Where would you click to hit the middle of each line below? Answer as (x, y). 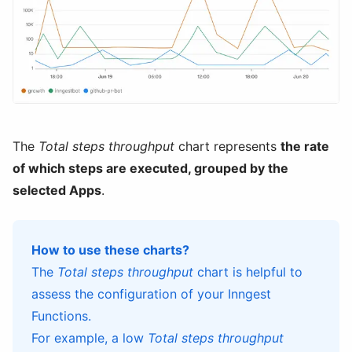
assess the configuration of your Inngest (151, 293)
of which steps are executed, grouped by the (150, 168)
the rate (305, 146)
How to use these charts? (110, 249)
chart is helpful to (248, 271)
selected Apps (57, 190)
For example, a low (90, 337)
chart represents (227, 146)
